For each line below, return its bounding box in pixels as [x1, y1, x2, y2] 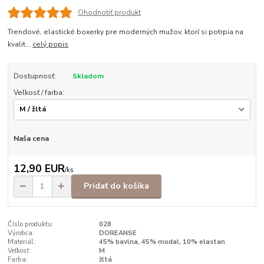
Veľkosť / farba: [13, 87, 64, 97]
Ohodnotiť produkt [77, 7, 141, 17]
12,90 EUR [13, 161, 65, 176]
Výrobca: [8, 228, 35, 237]
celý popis [32, 39, 69, 49]
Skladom [72, 71, 104, 81]
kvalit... [8, 39, 33, 49]
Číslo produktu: [8, 219, 54, 229]
